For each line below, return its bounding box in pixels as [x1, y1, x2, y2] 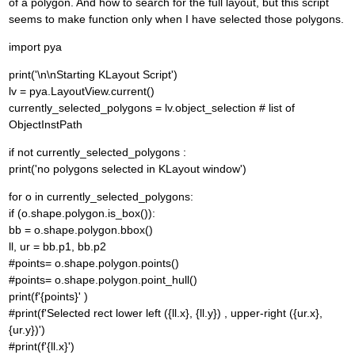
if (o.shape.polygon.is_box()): [9, 207, 155, 220]
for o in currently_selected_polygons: [9, 190, 193, 204]
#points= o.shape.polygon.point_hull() [9, 273, 197, 287]
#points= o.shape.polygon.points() [9, 257, 179, 270]
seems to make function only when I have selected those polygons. [9, 13, 344, 26]
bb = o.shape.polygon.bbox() [9, 223, 153, 237]
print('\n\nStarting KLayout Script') [9, 68, 177, 82]
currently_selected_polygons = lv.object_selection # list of [9, 101, 295, 115]
